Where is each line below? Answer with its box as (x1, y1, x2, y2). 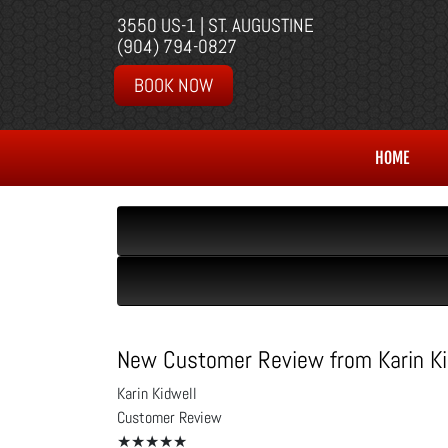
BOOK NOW (134, 73, 213, 98)
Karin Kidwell (117, 383, 197, 404)
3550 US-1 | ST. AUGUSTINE (117, 13, 314, 38)
